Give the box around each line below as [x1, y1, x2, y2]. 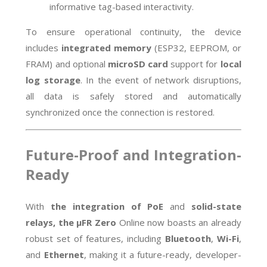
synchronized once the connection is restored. [26, 106, 215, 119]
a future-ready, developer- [126, 249, 241, 261]
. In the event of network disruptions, [80, 74, 241, 86]
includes [26, 42, 62, 54]
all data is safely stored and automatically [26, 90, 241, 103]
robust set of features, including [26, 232, 165, 245]
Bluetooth [164, 232, 211, 245]
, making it [83, 249, 126, 261]
